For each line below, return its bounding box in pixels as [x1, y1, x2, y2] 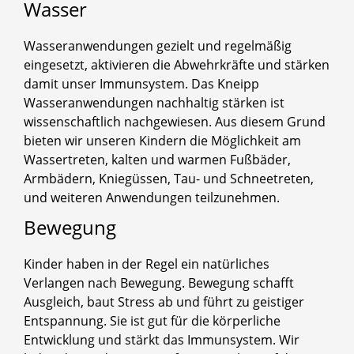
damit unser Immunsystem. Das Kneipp [24, 74, 259, 92]
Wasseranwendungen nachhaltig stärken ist [24, 93, 284, 111]
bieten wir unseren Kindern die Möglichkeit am [24, 131, 301, 149]
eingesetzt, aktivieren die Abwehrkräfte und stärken [24, 55, 330, 73]
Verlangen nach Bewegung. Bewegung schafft [24, 273, 294, 292]
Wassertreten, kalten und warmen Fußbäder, [24, 150, 291, 168]
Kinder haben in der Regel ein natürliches [24, 254, 269, 273]
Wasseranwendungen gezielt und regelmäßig [24, 36, 292, 55]
